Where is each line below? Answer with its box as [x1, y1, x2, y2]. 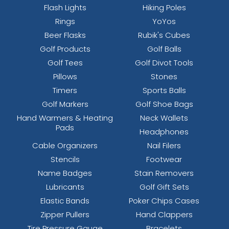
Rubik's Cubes [138, 30, 190, 41]
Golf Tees [47, 57, 83, 68]
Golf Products [39, 43, 90, 55]
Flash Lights [43, 2, 86, 13]
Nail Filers [147, 140, 181, 151]
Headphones [140, 126, 189, 138]
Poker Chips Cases [129, 195, 199, 207]
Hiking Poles [142, 2, 186, 13]
